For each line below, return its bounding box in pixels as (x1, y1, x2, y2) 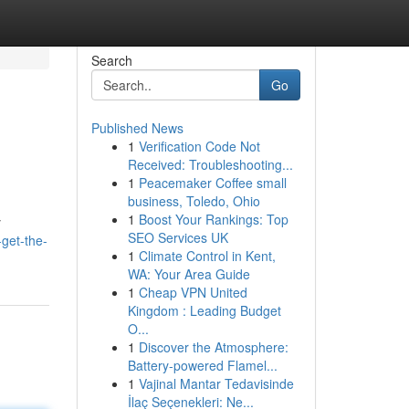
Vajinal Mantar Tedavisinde (138, 374, 294, 393)
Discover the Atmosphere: (138, 338, 288, 356)
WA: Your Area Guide (127, 265, 250, 283)
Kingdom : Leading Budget (127, 301, 281, 320)
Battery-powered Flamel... (127, 356, 278, 374)
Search (90, 51, 132, 69)
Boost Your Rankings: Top (138, 210, 288, 228)
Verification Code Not (138, 137, 260, 155)
